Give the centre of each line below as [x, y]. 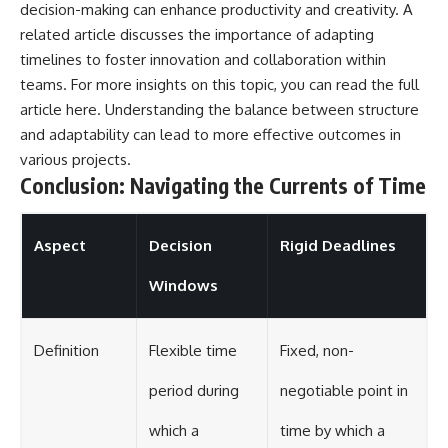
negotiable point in [344, 391]
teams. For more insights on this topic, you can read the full [219, 84]
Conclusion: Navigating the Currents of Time [223, 185]
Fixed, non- [317, 351]
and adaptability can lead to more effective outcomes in [210, 134]
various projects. [75, 159]
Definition [66, 351]
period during [194, 391]
